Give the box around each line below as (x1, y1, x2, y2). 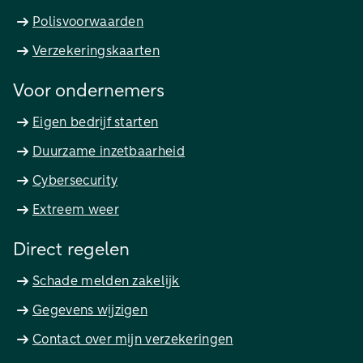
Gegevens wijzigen (32, 304, 148, 318)
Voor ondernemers (13, 83, 164, 101)
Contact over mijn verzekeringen (32, 333, 233, 347)
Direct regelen (13, 241, 130, 260)
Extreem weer (32, 203, 119, 217)
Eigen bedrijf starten (32, 116, 159, 130)
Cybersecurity (32, 174, 118, 188)
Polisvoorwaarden (32, 15, 144, 29)
